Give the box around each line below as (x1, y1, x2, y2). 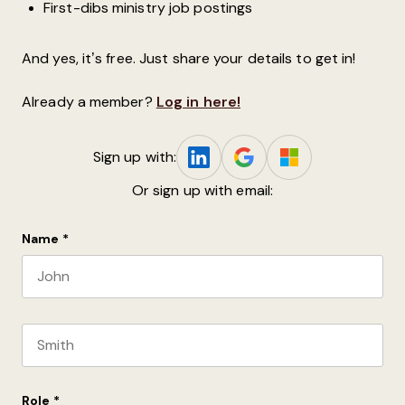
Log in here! (155, 94, 241, 109)
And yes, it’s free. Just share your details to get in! (22, 51, 356, 66)
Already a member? (22, 94, 156, 109)
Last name (21, 367, 89, 381)
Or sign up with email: (131, 183, 274, 198)
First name (21, 298, 90, 313)
